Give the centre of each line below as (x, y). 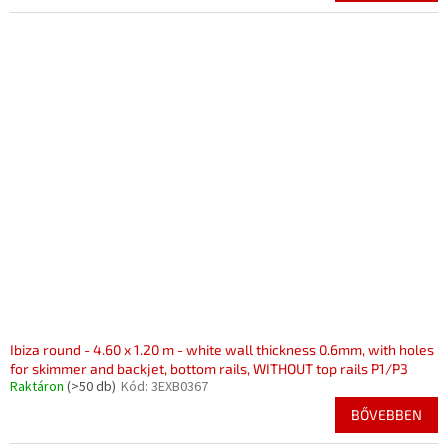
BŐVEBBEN (386, 414)
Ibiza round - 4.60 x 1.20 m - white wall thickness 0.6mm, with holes (222, 349)
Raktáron (38, 387)
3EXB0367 (179, 387)
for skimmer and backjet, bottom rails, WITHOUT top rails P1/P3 (209, 368)
